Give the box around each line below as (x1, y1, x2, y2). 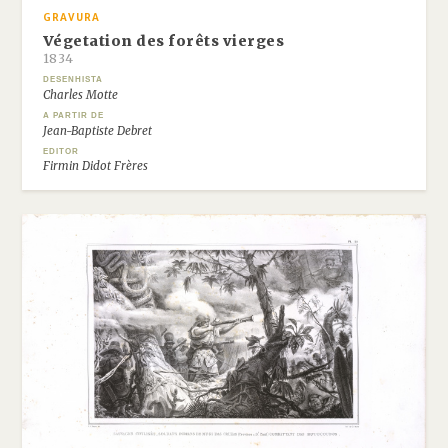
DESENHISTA (42, 75, 103, 85)
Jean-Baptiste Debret (42, 123, 152, 138)
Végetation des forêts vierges (42, 32, 285, 51)
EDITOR (42, 146, 79, 156)
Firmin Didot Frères (42, 159, 148, 174)
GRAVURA (42, 11, 100, 24)
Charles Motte (42, 88, 118, 103)
